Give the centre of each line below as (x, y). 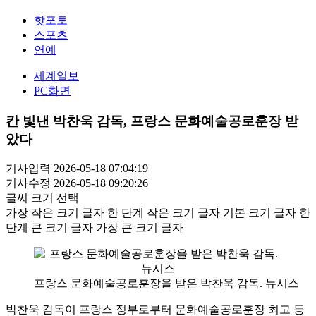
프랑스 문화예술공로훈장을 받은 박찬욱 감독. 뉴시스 (166, 284)
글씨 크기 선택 (42, 198)
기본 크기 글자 (260, 213)
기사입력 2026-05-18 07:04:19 (77, 169)
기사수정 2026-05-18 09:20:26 (77, 183)
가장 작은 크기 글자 (55, 213)
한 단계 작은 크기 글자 (164, 213)
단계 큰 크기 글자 (49, 228)
